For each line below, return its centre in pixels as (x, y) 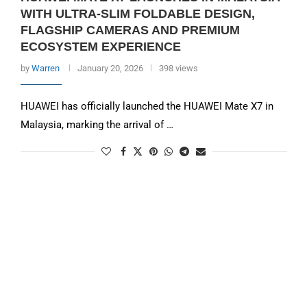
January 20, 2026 (110, 68)
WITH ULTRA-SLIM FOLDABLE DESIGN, (137, 14)
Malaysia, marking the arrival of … (97, 125)
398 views (178, 68)
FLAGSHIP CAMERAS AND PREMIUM (130, 30)
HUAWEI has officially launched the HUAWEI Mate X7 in (147, 106)
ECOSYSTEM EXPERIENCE (100, 47)
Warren (45, 68)
